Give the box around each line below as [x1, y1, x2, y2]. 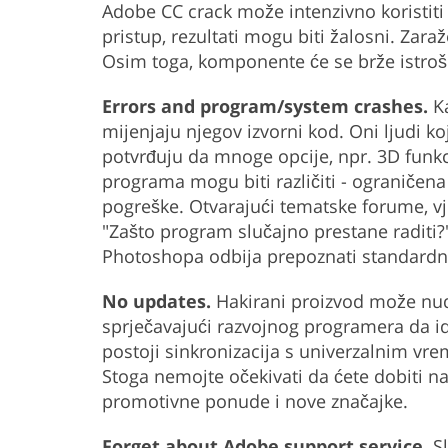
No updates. [102, 289, 211, 314]
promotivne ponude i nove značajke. [102, 389, 408, 414]
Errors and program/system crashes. [102, 94, 428, 119]
